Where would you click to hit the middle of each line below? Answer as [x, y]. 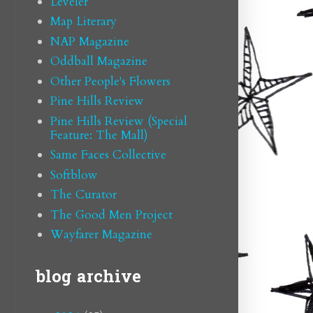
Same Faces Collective [108, 155]
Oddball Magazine [99, 61]
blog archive [88, 278]
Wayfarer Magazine [101, 235]
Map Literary [83, 22]
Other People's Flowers [110, 81]
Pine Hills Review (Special [118, 121]
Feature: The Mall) [99, 135]
